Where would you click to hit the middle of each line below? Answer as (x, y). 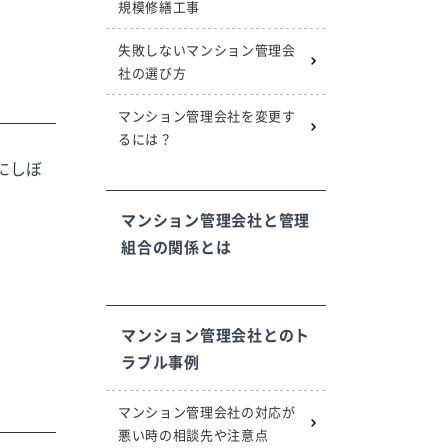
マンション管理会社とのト (215, 334)
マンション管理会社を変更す (207, 115)
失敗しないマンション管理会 (207, 49)
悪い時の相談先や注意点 (193, 434)
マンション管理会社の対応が (207, 411)
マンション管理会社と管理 (215, 219)
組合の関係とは (176, 246)
